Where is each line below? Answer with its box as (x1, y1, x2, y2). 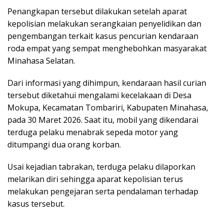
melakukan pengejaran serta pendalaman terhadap (7, 186, 198, 197)
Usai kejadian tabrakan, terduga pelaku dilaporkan (7, 161, 195, 173)
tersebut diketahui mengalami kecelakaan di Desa (7, 90, 191, 101)
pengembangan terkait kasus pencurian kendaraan (7, 31, 198, 42)
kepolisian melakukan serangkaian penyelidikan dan (7, 18, 201, 30)
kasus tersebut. (7, 198, 65, 210)
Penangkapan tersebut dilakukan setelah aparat (7, 6, 187, 17)
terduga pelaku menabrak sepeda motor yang (7, 127, 178, 138)
